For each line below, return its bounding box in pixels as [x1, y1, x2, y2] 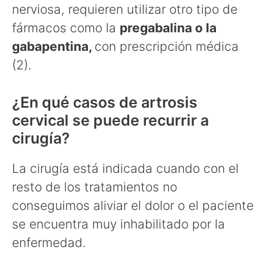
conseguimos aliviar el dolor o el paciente [12, 197, 254, 213]
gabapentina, [12, 39, 95, 54]
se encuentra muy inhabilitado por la [12, 216, 225, 232]
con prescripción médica [95, 39, 239, 54]
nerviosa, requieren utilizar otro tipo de [12, 2, 237, 17]
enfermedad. [12, 234, 86, 250]
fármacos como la [12, 20, 120, 36]
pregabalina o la [120, 20, 217, 36]
